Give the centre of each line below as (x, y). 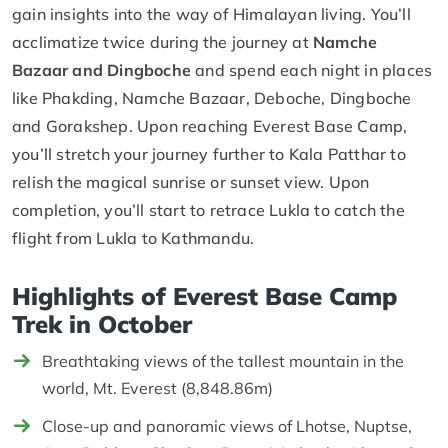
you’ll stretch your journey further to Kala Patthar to (209, 153)
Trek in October (102, 323)
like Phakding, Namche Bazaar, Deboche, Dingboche (212, 97)
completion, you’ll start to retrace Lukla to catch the (208, 209)
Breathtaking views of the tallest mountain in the (223, 360)
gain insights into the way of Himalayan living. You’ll (211, 13)
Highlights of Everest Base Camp (204, 295)
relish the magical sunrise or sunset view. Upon (191, 181)
